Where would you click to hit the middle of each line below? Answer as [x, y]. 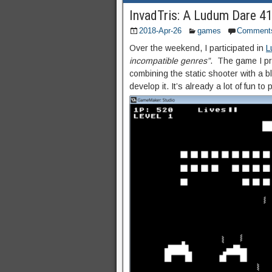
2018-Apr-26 [160, 31]
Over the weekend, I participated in [198, 48]
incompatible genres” [170, 61]
